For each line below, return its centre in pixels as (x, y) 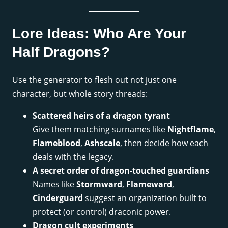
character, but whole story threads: (80, 94)
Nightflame (191, 130)
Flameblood (56, 143)
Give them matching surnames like (100, 130)
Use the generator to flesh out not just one (94, 80)
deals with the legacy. (73, 157)
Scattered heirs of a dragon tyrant (101, 116)
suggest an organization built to (145, 198)
